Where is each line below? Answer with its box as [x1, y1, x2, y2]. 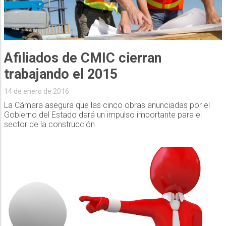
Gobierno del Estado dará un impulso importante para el [4, 110, 202, 120]
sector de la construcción [4, 120, 95, 130]
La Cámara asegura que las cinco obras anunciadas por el [4, 100, 210, 110]
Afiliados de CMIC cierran [4, 50, 161, 67]
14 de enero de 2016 [4, 87, 69, 96]
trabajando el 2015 [4, 66, 118, 83]
